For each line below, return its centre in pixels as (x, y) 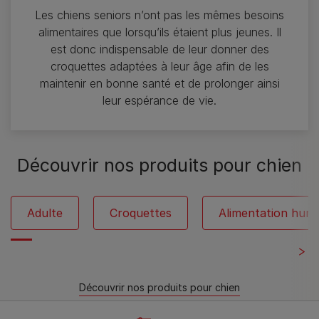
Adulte (45, 213)
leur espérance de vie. (159, 101)
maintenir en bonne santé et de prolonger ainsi (159, 84)
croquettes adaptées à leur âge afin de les (159, 67)
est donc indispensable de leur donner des (159, 49)
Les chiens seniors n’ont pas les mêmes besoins (159, 15)
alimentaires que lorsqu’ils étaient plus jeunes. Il (159, 32)
